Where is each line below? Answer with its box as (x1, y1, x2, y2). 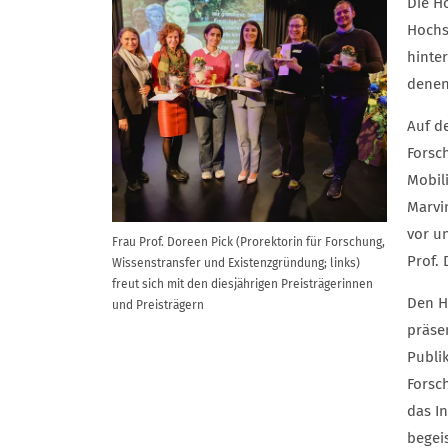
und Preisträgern (112, 298, 204, 313)
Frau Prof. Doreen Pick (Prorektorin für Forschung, (112, 235, 385, 250)
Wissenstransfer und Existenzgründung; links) (112, 256, 360, 271)
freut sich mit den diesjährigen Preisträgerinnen (112, 277, 373, 292)
